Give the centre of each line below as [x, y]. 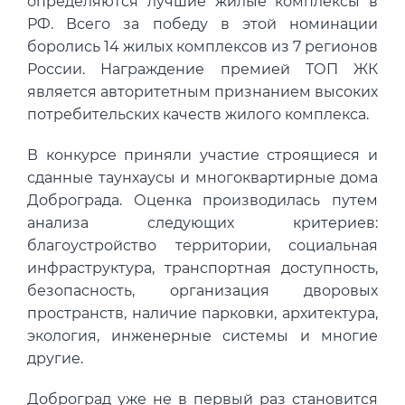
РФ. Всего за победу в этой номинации [202, 24]
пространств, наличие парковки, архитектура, [202, 314]
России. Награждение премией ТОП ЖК [202, 70]
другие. [55, 359]
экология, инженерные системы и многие [202, 336]
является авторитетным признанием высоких [202, 92]
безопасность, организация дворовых [202, 291]
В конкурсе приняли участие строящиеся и [202, 155]
